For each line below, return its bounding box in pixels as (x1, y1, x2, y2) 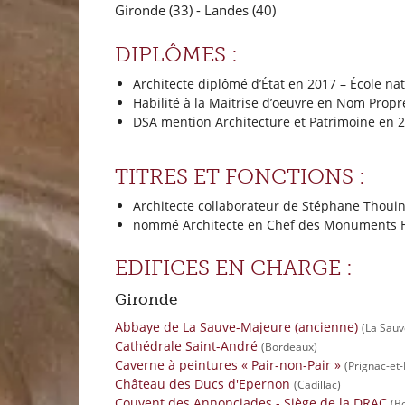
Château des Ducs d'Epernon (115, 374, 290, 392)
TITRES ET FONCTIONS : (115, 165, 365, 190)
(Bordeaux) (261, 338, 317, 354)
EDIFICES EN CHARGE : (115, 256, 353, 281)
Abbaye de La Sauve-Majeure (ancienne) (115, 317, 358, 335)
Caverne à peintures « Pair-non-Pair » (115, 355, 341, 373)
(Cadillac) (294, 376, 341, 392)
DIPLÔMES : (115, 42, 238, 68)
